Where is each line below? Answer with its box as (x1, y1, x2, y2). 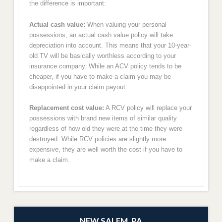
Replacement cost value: (29, 104, 104, 112)
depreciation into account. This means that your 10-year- (29, 41, 191, 49)
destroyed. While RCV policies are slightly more (29, 135, 166, 143)
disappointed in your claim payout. (29, 83, 127, 91)
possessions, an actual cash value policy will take (29, 31, 173, 39)
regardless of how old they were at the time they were (29, 125, 182, 133)
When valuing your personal (85, 20, 166, 28)
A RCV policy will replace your (104, 104, 192, 112)
